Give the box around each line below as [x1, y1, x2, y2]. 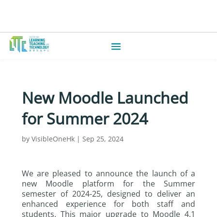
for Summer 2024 [21, 108, 148, 129]
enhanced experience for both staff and [21, 198, 196, 209]
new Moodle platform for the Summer [21, 178, 196, 189]
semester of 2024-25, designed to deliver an [21, 188, 196, 199]
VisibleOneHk [31, 134, 75, 143]
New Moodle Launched [21, 87, 188, 108]
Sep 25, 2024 [82, 134, 124, 143]
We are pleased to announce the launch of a [21, 168, 196, 179]
